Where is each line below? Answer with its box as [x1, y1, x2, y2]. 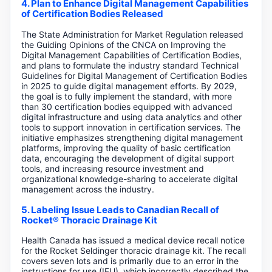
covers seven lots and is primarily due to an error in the [21, 256, 239, 267]
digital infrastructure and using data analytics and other [21, 111, 242, 122]
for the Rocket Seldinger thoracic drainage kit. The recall [21, 245, 246, 256]
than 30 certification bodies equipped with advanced [21, 101, 233, 112]
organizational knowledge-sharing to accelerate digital [21, 173, 237, 184]
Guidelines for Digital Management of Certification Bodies [21, 70, 247, 81]
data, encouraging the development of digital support [21, 152, 234, 163]
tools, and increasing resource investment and [21, 163, 204, 174]
